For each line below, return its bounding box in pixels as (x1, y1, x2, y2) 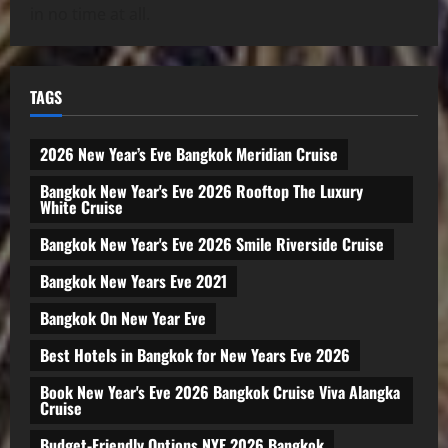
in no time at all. (30, 2, 150, 25)
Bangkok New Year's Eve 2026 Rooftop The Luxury (40, 179, 363, 204)
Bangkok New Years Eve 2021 (40, 269, 227, 294)
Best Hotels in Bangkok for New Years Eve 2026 (40, 343, 350, 368)
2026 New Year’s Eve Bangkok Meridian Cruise (40, 142, 338, 167)
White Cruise (40, 195, 123, 220)
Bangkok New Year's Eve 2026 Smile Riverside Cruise (40, 232, 384, 257)
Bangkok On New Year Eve (40, 306, 206, 331)
